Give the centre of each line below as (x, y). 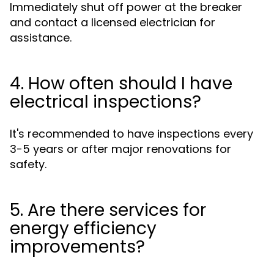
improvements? (77, 247)
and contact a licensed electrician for (113, 22)
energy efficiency (83, 228)
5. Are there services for (108, 210)
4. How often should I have (121, 83)
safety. (28, 164)
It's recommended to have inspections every (131, 134)
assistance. (41, 38)
